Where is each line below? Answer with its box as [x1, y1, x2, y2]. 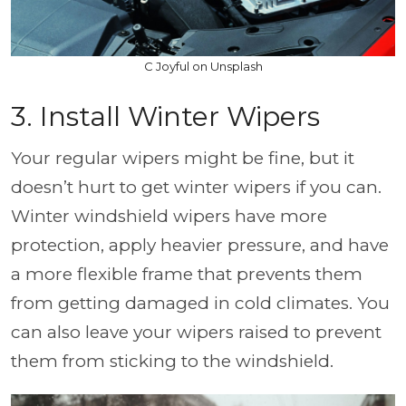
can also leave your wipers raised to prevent [11, 321, 382, 343]
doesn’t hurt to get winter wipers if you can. [11, 176, 382, 198]
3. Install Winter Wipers [11, 99, 320, 133]
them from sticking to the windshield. [11, 350, 338, 372]
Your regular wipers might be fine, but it [11, 147, 354, 169]
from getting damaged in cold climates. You [11, 292, 390, 314]
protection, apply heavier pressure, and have [11, 234, 389, 256]
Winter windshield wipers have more [11, 205, 327, 227]
